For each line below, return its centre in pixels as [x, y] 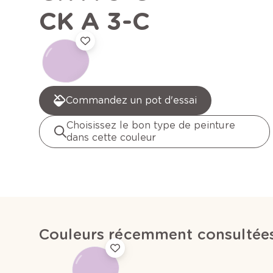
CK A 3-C [94, 22]
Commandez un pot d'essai [132, 101]
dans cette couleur [112, 138]
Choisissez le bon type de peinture [151, 126]
